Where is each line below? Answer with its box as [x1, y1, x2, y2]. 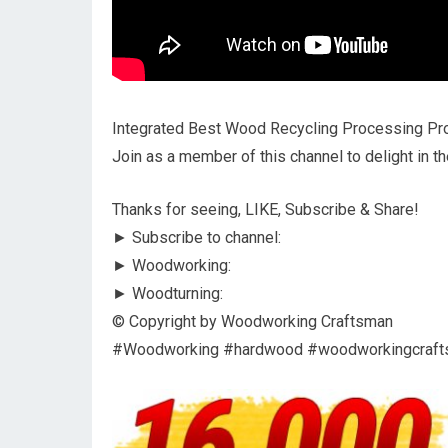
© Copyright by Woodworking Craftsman [112, 311, 393, 331]
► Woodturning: [112, 283, 223, 303]
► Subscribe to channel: [112, 227, 281, 247]
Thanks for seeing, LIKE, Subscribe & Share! [112, 199, 419, 219]
